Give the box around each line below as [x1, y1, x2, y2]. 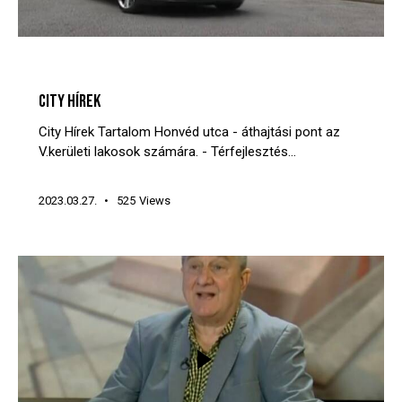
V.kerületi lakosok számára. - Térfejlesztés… [38, 143, 296, 160]
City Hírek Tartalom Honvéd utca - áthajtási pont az [38, 123, 340, 140]
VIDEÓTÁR [143, 64, 188, 80]
